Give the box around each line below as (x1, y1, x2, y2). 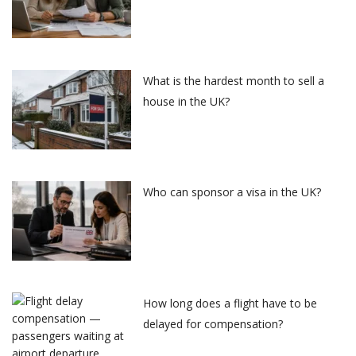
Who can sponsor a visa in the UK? (143, 184, 321, 200)
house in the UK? (143, 94, 230, 110)
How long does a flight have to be (143, 296, 317, 311)
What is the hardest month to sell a (143, 73, 324, 89)
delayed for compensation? (143, 316, 283, 332)
